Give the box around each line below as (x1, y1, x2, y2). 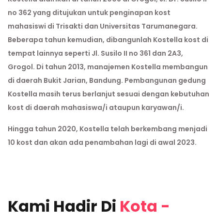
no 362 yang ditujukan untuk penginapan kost (8, 8, 170, 18)
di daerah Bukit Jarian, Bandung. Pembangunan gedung (8, 76, 206, 86)
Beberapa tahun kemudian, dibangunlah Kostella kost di (8, 35, 208, 45)
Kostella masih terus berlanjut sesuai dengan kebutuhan (8, 89, 209, 99)
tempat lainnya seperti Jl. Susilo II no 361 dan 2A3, (8, 48, 183, 59)
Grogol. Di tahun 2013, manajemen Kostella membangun (8, 62, 208, 72)
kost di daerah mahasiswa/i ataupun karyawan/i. (8, 103, 184, 113)
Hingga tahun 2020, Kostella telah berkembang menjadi (8, 124, 207, 134)
